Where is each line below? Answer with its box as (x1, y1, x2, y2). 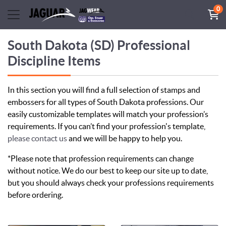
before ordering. (8, 190, 63, 199)
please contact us (8, 133, 67, 143)
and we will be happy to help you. (67, 133, 182, 143)
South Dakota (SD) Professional (8, 37, 190, 52)
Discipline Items (8, 53, 100, 68)
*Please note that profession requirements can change (8, 153, 194, 163)
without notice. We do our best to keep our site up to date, (8, 165, 208, 175)
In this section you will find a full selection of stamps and (8, 85, 200, 94)
